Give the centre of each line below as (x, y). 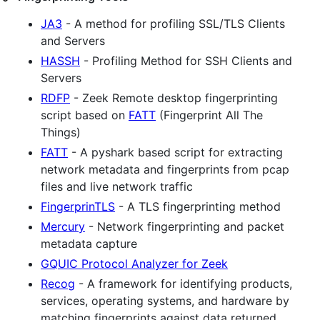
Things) (61, 132)
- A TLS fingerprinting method (198, 206)
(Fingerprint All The (209, 115)
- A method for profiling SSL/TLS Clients (174, 23)
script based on (85, 115)
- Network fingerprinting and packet (185, 226)
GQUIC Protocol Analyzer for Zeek (134, 263)
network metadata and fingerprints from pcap (165, 169)
